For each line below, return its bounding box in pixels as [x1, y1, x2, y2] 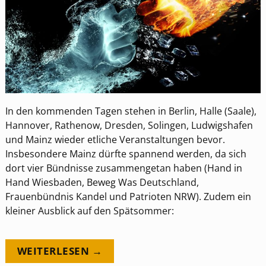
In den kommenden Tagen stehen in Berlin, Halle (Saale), [5, 104, 256, 118]
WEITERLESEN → [17, 244, 103, 258]
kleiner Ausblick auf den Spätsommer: [5, 204, 174, 218]
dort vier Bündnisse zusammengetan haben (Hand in [5, 161, 242, 175]
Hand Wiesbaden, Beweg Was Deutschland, [5, 176, 199, 189]
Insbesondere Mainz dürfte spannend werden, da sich [5, 147, 246, 161]
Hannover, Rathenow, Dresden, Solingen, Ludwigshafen [5, 119, 253, 132]
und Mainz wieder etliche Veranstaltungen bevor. [5, 133, 225, 147]
